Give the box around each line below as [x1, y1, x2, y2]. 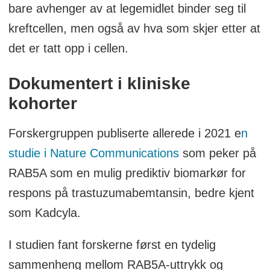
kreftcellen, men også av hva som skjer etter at [8, 21, 260, 35]
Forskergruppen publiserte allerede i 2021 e [8, 127, 241, 140]
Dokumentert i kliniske [8, 74, 190, 93]
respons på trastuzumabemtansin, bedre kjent [8, 186, 254, 200]
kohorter [8, 94, 77, 113]
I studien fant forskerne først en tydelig [8, 238, 216, 252]
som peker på [178, 146, 256, 160]
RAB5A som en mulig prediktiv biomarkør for [8, 166, 246, 180]
